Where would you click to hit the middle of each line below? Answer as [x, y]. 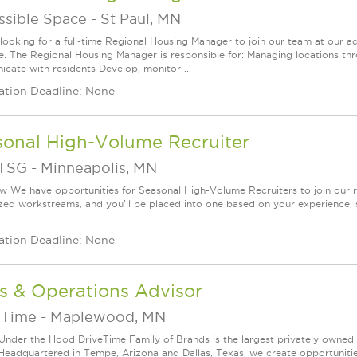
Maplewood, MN [108, 317]
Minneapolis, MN [99, 168]
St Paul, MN [141, 19]
